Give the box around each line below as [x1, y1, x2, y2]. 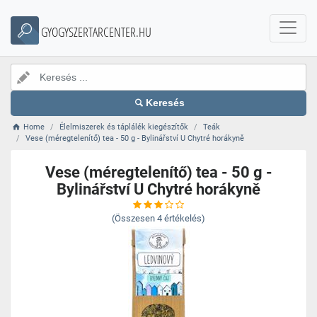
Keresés [146, 98, 185, 108]
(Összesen [112, 213, 155, 224]
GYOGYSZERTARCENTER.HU [41, 23, 151, 40]
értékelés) [164, 213, 205, 224]
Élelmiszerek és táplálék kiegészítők [59, 122, 189, 132]
